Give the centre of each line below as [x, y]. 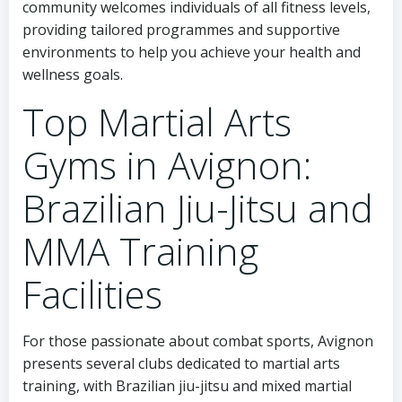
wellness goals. [73, 74]
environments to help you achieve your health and [192, 52]
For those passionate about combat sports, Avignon [198, 341]
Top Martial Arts [157, 122]
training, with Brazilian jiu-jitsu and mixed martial [187, 386]
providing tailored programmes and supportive [181, 30]
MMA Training [140, 251]
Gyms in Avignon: [167, 165]
